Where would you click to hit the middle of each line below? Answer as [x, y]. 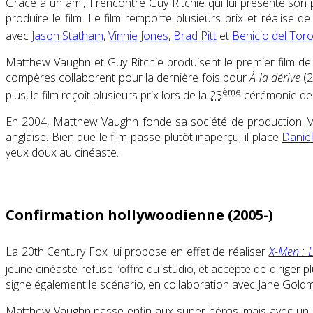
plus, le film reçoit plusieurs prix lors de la [108, 95]
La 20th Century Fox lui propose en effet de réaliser [137, 251]
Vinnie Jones [138, 36]
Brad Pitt [195, 36]
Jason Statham [67, 36]
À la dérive [275, 78]
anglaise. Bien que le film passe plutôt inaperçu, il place [144, 137]
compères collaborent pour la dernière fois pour [128, 78]
